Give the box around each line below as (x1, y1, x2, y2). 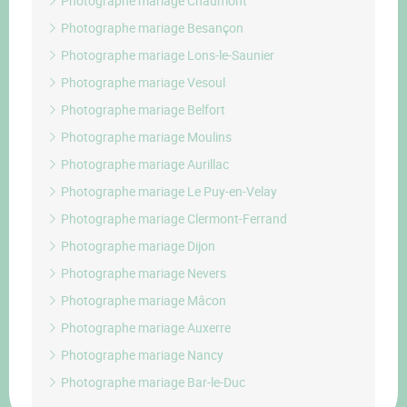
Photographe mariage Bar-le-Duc (58, 373, 245, 391)
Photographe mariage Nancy (58, 346, 223, 363)
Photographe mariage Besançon (58, 19, 243, 36)
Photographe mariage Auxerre (58, 319, 231, 336)
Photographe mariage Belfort (58, 101, 225, 118)
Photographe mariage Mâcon (58, 292, 226, 309)
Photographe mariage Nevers (58, 264, 226, 282)
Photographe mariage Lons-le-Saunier (58, 46, 274, 64)
